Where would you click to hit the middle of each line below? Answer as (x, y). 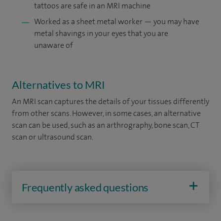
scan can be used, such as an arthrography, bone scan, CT (106, 125)
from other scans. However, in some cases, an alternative (106, 113)
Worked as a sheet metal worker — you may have (117, 21)
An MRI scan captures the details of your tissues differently (110, 101)
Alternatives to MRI (58, 84)
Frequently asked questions (85, 187)
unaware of (54, 45)
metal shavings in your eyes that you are (101, 33)
